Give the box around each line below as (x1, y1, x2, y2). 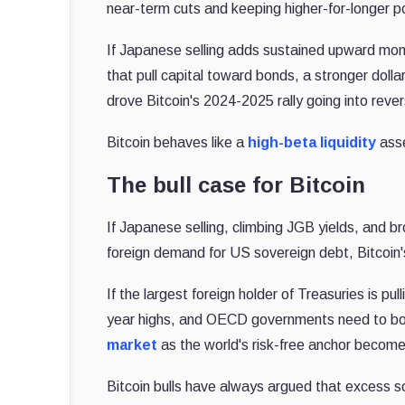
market (107, 336, 158, 353)
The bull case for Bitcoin (107, 172, 366, 197)
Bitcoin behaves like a (107, 134, 249, 150)
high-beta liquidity (248, 134, 377, 150)
